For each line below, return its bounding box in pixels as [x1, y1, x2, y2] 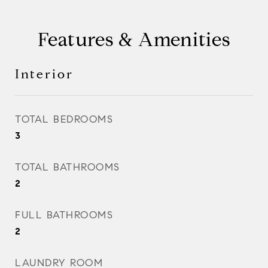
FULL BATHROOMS [15, 209, 113, 221]
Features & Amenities [37, 28, 231, 51]
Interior [15, 66, 74, 82]
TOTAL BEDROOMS [15, 113, 113, 126]
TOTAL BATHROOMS [15, 161, 120, 173]
